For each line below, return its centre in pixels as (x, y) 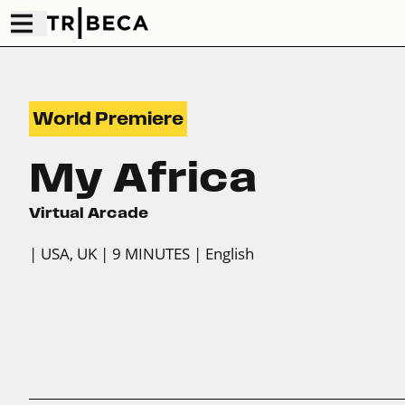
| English (224, 254)
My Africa (143, 178)
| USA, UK (63, 254)
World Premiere (108, 119)
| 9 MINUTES (145, 254)
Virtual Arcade (89, 213)
